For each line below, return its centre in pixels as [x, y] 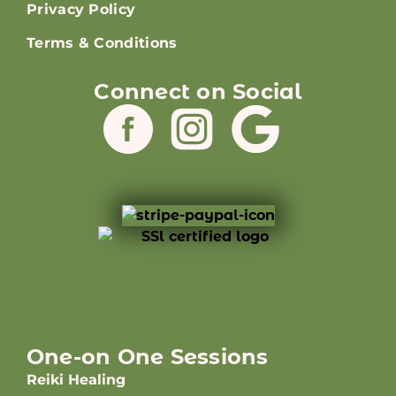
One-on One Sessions [148, 357]
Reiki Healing [76, 380]
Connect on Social [198, 91]
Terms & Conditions [102, 43]
